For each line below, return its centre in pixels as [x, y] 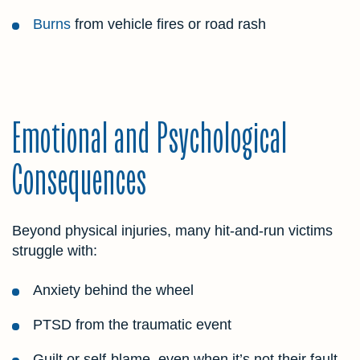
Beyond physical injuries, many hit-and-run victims [172, 230]
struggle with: [55, 250]
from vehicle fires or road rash [168, 25]
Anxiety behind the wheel [113, 290]
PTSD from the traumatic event [132, 324]
